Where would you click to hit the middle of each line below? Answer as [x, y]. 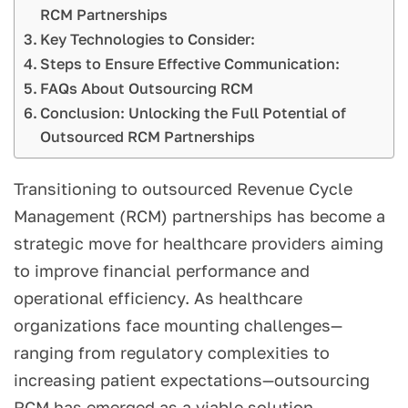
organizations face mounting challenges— [178, 326]
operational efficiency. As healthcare [158, 298]
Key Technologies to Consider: [148, 40]
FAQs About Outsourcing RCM [147, 89]
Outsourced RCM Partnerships [148, 137]
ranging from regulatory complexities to [172, 353]
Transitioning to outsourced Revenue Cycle [183, 189]
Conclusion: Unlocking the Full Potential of [194, 113]
